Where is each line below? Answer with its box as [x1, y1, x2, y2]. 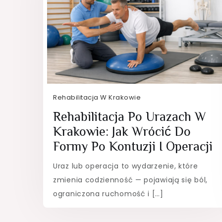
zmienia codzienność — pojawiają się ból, [53, 174, 208, 185]
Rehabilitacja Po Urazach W [53, 109, 206, 124]
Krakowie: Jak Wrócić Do [53, 124, 191, 139]
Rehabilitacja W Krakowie [53, 92, 141, 102]
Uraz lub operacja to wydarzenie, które [53, 161, 198, 171]
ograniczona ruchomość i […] [53, 188, 164, 199]
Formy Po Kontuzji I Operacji [53, 139, 213, 154]
